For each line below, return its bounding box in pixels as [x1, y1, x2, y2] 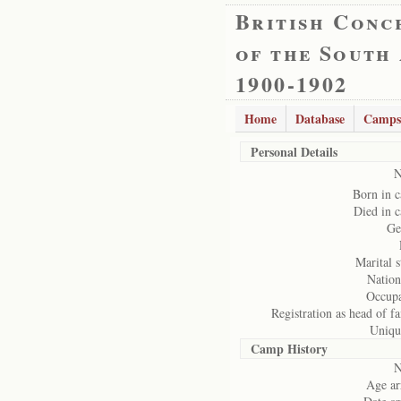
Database [295, 109, 345, 128]
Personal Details [251, 142, 337, 161]
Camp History [251, 339, 328, 358]
